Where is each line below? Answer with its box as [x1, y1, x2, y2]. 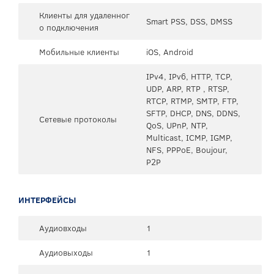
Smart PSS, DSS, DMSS [146, 15, 232, 28]
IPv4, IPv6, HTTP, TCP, [146, 70, 232, 83]
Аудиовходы [39, 221, 87, 234]
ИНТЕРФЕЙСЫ [18, 193, 76, 206]
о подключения [39, 21, 98, 34]
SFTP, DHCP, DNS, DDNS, [146, 106, 240, 119]
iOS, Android [146, 45, 193, 58]
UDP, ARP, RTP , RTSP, [146, 82, 229, 95]
